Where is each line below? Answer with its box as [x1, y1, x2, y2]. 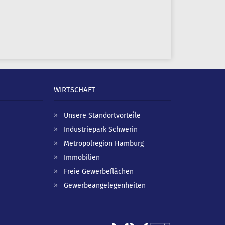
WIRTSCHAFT [53, 85, 95, 95]
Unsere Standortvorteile [63, 111, 141, 120]
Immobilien [63, 153, 100, 162]
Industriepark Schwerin [63, 125, 138, 134]
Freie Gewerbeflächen [63, 167, 134, 176]
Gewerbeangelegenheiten [63, 181, 146, 190]
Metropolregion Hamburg [63, 139, 144, 148]
